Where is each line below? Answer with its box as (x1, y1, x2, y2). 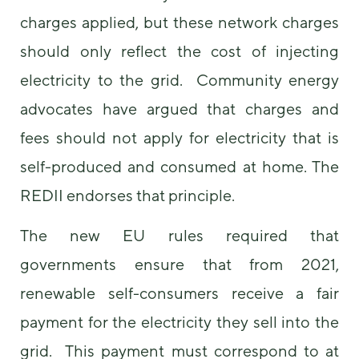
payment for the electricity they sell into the (20, 313, 339, 332)
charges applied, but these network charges (20, 12, 339, 31)
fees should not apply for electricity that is (20, 127, 339, 147)
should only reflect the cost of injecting (20, 41, 339, 60)
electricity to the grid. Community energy (20, 70, 339, 89)
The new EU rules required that (20, 226, 339, 245)
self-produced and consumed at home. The (20, 156, 339, 175)
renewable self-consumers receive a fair (20, 284, 339, 303)
